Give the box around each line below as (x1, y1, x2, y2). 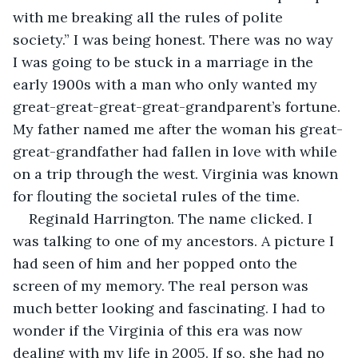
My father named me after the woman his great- (13, 119, 343, 138)
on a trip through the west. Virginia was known (13, 164, 342, 183)
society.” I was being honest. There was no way (13, 30, 337, 49)
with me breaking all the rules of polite (13, 7, 287, 26)
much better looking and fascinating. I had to (13, 298, 329, 317)
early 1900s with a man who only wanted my (13, 74, 321, 93)
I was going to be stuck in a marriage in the (13, 52, 317, 71)
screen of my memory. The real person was (13, 276, 312, 295)
